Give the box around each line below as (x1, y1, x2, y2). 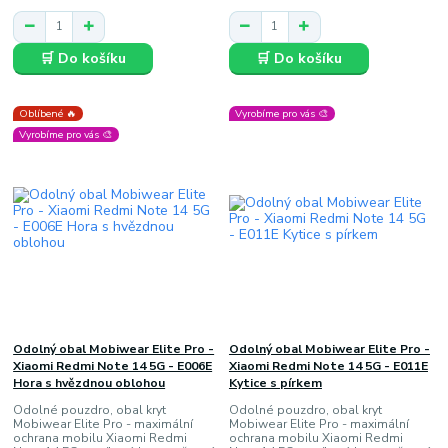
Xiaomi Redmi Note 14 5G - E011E (228, 358, 428, 375)
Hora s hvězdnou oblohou (13, 375, 166, 392)
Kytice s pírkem (228, 375, 322, 392)
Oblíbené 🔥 (19, 105, 78, 121)
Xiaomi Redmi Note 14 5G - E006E (13, 358, 213, 375)
